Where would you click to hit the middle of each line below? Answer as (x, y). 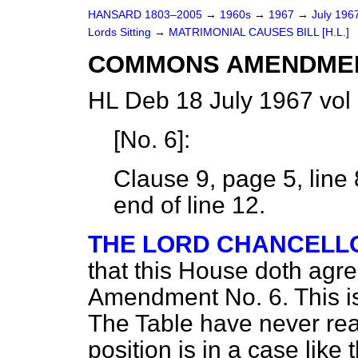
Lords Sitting (121, 32)
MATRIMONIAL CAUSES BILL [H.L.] (259, 32)
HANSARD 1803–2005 (145, 15)
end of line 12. (189, 205)
